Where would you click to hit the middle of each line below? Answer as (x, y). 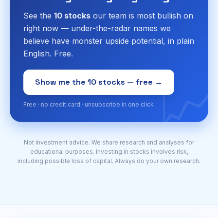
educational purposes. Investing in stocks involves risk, (109, 151)
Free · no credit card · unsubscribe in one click (89, 104)
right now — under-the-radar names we (97, 28)
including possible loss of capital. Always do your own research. (109, 161)
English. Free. (48, 53)
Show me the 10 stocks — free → (99, 82)
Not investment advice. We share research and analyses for (109, 142)
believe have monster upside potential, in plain (109, 41)
